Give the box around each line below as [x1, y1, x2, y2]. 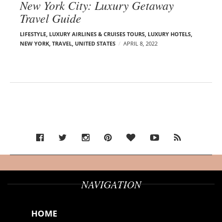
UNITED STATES [75, 39, 115, 47]
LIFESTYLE [20, 30, 46, 38]
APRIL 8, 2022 [123, 39, 158, 47]
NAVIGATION [81, 177, 141, 191]
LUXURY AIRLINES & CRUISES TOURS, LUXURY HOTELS [49, 30, 191, 38]
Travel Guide [20, 9, 81, 26]
